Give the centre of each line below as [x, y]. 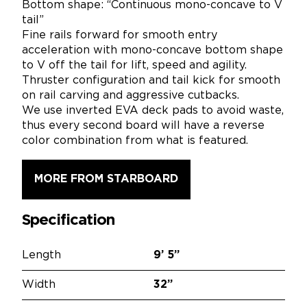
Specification [68, 220]
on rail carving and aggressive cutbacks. [131, 95]
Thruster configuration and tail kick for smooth [151, 80]
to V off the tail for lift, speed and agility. [134, 65]
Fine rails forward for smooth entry [120, 35]
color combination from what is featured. [135, 140]
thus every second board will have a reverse [143, 125]
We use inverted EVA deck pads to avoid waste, [153, 110]
